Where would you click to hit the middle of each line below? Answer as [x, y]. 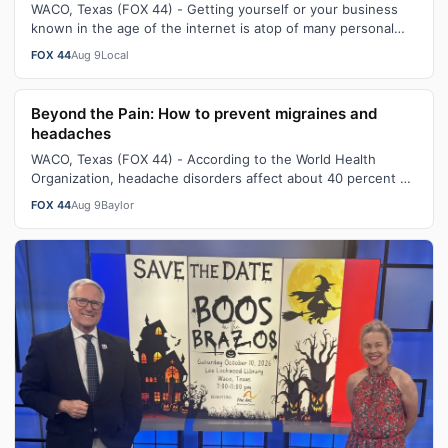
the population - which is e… [120, 196]
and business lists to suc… [114, 46]
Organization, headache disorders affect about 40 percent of [222, 177]
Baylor [117, 204]
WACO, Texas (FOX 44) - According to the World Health [203, 158]
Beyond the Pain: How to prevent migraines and [204, 113]
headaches [71, 133]
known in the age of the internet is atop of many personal [212, 27]
